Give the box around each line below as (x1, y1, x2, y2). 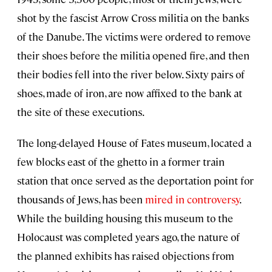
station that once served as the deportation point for (17, 174, 254, 188)
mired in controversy (145, 192, 239, 206)
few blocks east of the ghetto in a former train (17, 155, 225, 169)
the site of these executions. (17, 105, 144, 119)
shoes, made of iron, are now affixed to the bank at (17, 86, 242, 100)
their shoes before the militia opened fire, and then (17, 49, 250, 63)
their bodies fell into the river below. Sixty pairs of (17, 67, 245, 81)
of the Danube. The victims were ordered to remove (17, 30, 251, 44)
